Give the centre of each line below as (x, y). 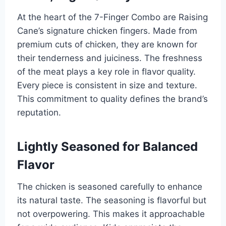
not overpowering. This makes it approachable (111, 214)
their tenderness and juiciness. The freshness (109, 58)
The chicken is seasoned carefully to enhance (109, 186)
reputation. (39, 112)
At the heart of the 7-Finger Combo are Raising (112, 17)
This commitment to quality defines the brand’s (112, 99)
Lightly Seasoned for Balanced (107, 146)
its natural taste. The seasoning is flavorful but (111, 200)
